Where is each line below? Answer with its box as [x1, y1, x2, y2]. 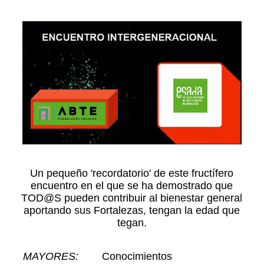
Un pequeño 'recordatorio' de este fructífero [30, 167, 234, 180]
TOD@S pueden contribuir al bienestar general [21, 192, 243, 204]
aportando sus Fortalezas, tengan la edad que [24, 204, 240, 217]
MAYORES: [23, 250, 79, 263]
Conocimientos [102, 250, 173, 263]
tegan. [117, 217, 147, 229]
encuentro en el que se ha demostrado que [31, 180, 233, 192]
